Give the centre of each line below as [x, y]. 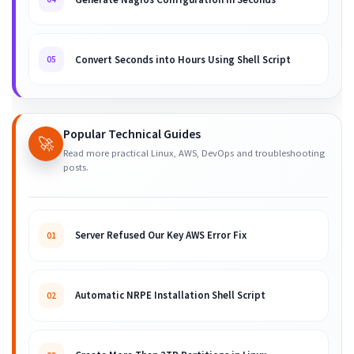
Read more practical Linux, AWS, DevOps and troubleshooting [194, 153]
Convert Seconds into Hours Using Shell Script [183, 59]
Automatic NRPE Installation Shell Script [170, 296]
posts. [76, 168]
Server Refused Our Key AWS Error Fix [161, 235]
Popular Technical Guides [132, 134]
